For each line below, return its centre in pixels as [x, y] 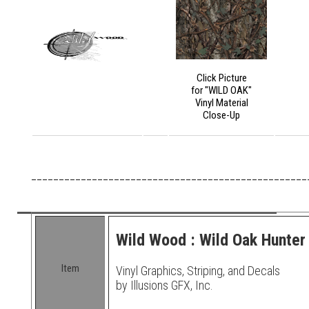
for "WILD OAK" [221, 91]
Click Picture [221, 78]
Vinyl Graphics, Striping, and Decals [198, 271]
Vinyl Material [221, 103]
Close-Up [221, 116]
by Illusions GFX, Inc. [165, 286]
